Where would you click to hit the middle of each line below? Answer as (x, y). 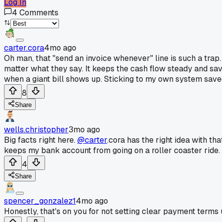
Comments (39, 12)
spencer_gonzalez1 (40, 201)
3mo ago (84, 129)
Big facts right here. (41, 140)
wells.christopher (36, 129)
